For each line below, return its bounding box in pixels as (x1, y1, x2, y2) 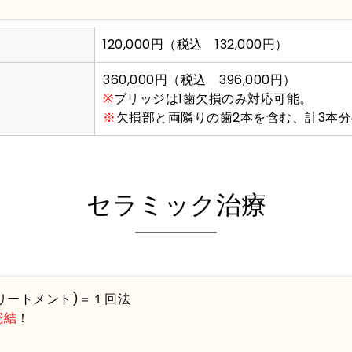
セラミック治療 (86, 186, 266, 222)
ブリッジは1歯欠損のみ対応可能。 (113, 89, 313, 108)
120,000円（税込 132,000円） (103, 35, 288, 53)
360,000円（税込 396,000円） (103, 70, 296, 89)
